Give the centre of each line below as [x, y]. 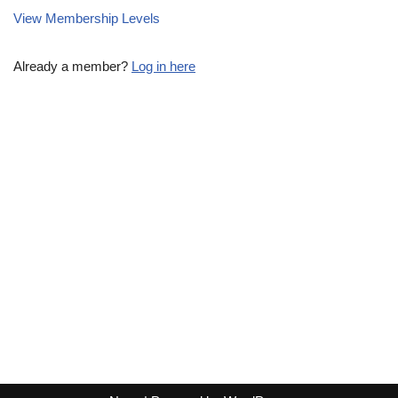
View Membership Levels [87, 18]
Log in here [163, 66]
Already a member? [72, 66]
